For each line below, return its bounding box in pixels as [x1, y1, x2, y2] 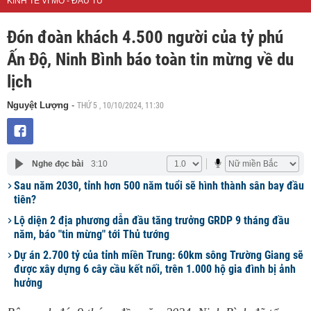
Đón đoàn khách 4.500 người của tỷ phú [7, 27, 283, 47]
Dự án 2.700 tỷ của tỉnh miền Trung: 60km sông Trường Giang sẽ [14, 249, 303, 262]
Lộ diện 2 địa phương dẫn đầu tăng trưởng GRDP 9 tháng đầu [14, 214, 289, 227]
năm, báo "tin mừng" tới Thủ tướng [14, 228, 169, 241]
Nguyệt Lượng [7, 100, 69, 110]
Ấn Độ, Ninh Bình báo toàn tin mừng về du [7, 49, 294, 69]
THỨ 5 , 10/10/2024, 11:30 [77, 99, 164, 110]
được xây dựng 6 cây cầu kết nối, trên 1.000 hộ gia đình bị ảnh [14, 262, 296, 276]
